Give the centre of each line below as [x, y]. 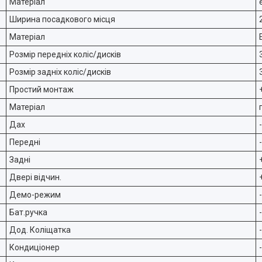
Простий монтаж [42, 89]
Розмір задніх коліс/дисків [60, 72]
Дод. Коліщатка [40, 230]
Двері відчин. [35, 177]
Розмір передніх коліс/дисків [65, 54]
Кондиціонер [35, 247]
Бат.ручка [28, 212]
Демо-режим [35, 195]
